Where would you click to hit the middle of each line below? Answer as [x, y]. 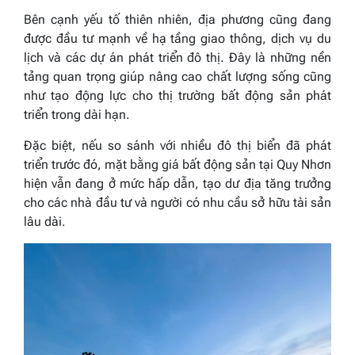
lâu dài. [45, 221]
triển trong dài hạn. [77, 115]
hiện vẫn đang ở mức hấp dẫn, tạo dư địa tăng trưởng [177, 183]
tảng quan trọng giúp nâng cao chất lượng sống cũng [177, 76]
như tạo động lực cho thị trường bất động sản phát [177, 95]
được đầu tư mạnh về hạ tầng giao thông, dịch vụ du [177, 38]
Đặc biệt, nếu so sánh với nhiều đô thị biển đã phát [177, 145]
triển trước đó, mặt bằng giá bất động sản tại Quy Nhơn [177, 164]
